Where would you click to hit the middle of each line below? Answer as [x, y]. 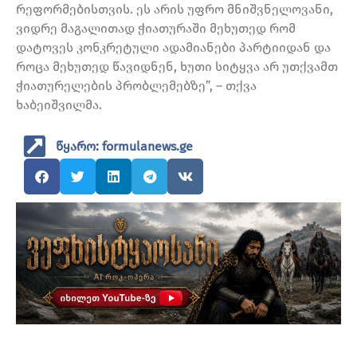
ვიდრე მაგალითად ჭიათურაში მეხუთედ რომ [156, 28]
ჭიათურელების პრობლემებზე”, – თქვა [136, 85]
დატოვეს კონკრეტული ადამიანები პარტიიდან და [173, 47]
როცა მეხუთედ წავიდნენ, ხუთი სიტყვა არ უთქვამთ [177, 66]
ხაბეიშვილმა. [59, 104]
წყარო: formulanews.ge [124, 146]
